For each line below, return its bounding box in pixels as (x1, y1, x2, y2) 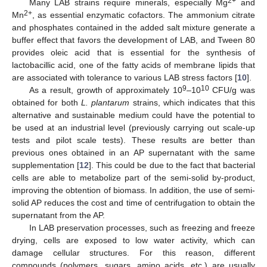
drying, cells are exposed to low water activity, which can (12, 235, 255, 246)
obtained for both (12, 98, 81, 108)
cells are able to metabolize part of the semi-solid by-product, (12, 173, 255, 183)
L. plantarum (81, 98, 130, 108)
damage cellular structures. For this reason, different (12, 248, 255, 258)
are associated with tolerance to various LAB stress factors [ (12, 73, 237, 83)
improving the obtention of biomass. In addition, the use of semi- (12, 185, 255, 195)
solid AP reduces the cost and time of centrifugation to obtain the (12, 198, 255, 208)
